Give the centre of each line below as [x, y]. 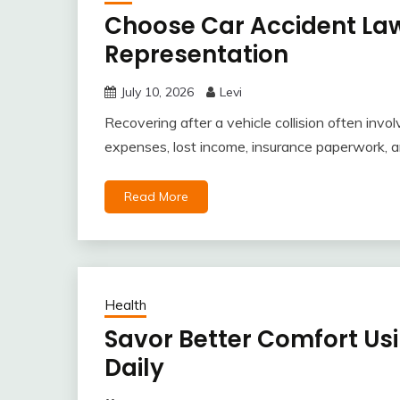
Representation [196, 54]
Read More [156, 196]
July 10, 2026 [157, 92]
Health [125, 305]
